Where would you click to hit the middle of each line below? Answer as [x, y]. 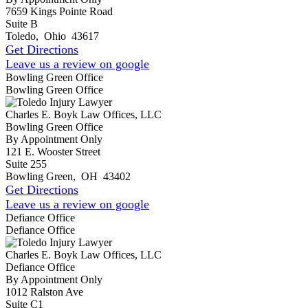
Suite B [22, 23]
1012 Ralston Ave [44, 291]
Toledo [21, 36]
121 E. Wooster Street [53, 151]
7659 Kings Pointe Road [59, 11]
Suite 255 [26, 164]
